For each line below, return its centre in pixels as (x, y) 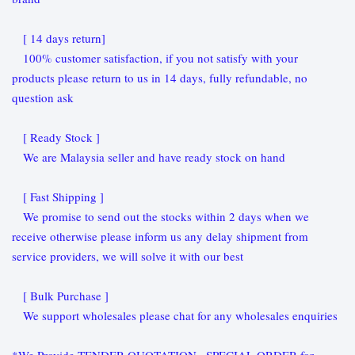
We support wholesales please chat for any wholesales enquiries (175, 316)
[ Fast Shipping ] (58, 197)
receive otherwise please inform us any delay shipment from (160, 237)
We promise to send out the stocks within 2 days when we (160, 217)
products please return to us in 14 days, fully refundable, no (160, 78)
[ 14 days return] (59, 38)
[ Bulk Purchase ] (60, 296)
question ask (43, 98)
